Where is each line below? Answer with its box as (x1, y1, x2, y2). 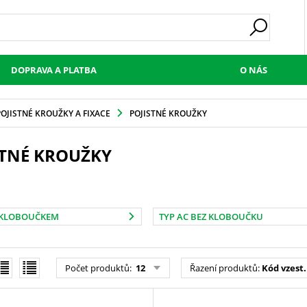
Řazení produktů (189, 262, 258, 274)
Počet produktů (64, 262, 130, 274)
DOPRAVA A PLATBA (10, 64, 97, 76)
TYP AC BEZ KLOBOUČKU (158, 210, 263, 223)
